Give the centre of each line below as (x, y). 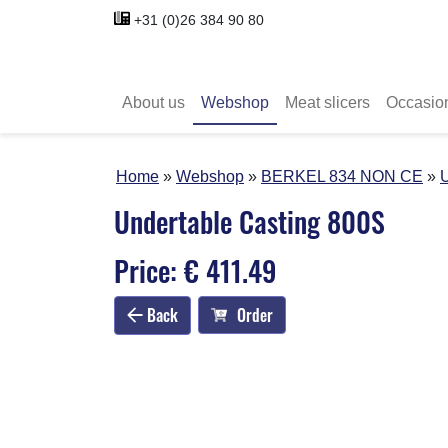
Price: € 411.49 (195, 270)
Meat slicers (327, 102)
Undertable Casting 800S (249, 221)
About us (153, 102)
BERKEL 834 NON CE (342, 176)
